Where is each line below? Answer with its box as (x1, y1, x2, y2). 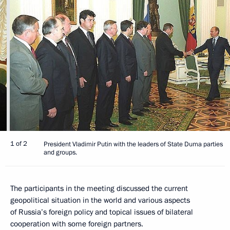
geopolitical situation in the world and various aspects (10, 195, 190, 205)
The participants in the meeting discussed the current (10, 183, 188, 194)
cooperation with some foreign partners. (10, 218, 143, 229)
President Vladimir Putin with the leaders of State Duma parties (44, 139, 223, 149)
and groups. (44, 147, 77, 157)
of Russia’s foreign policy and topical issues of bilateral (10, 206, 193, 217)
